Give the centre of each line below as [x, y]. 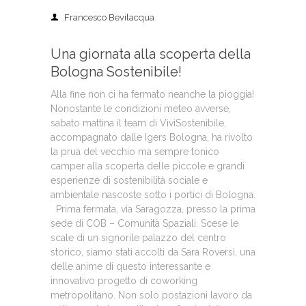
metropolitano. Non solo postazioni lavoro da [151, 295]
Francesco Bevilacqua [109, 17]
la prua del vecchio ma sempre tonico [135, 152]
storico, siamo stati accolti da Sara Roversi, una [153, 252]
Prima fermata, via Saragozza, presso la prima [153, 209]
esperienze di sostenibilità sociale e [129, 180]
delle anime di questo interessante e [130, 266]
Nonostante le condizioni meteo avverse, [141, 109]
